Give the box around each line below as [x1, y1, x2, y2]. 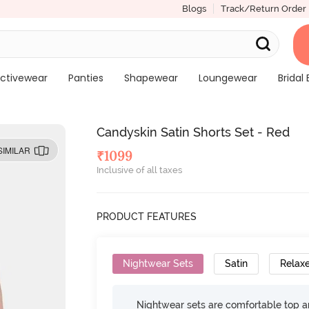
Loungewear [198, 71, 257, 85]
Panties [68, 71, 103, 85]
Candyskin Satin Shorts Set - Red [97, 125, 290, 139]
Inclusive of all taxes [97, 165, 183, 175]
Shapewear [123, 71, 178, 85]
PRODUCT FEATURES [97, 211, 197, 222]
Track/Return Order [220, 3, 306, 14]
